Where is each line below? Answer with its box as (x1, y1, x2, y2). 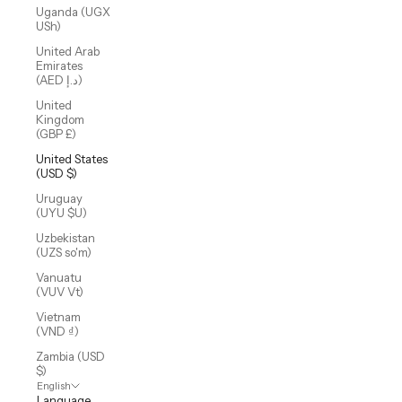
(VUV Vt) (36, 284, 83, 300)
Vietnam (36, 310, 81, 325)
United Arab (36, 44, 100, 59)
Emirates (36, 58, 83, 74)
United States (36, 152, 108, 167)
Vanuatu (36, 270, 82, 285)
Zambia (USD (36, 349, 105, 364)
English (37, 380, 71, 393)
